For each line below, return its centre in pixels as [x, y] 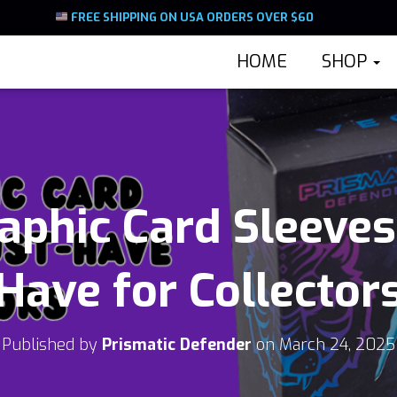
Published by [52, 345]
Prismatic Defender [177, 345]
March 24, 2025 [337, 345]
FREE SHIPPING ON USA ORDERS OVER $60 [191, 17]
